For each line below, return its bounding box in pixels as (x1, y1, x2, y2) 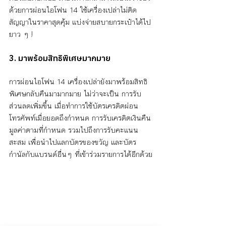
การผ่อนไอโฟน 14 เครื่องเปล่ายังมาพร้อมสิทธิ (9, 76, 147, 88)
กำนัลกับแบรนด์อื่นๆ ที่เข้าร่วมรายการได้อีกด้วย (9, 148, 152, 160)
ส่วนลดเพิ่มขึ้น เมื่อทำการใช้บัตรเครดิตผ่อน (9, 100, 138, 112)
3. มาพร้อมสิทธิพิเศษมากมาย (9, 53, 110, 64)
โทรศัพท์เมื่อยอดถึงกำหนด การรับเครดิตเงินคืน (9, 112, 151, 124)
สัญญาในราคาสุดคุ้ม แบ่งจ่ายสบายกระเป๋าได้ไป (9, 16, 151, 28)
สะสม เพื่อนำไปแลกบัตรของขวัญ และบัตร (9, 136, 136, 148)
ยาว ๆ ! (9, 28, 33, 40)
